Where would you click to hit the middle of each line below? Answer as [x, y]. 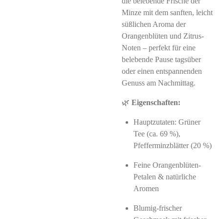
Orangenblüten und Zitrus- [163, 36]
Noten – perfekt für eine [159, 48]
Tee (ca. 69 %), [157, 134]
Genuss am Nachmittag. [159, 83]
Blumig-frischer [158, 208]
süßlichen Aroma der [154, 24]
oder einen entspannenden [162, 71]
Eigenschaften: [156, 102]
